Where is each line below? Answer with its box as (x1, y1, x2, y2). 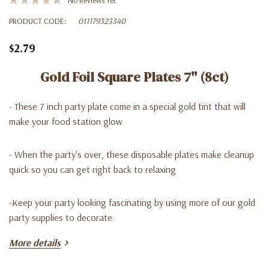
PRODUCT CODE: (9, 15, 66, 26)
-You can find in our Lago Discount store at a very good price (9, 244, 252, 256)
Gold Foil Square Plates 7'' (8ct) (40, 67, 229, 86)
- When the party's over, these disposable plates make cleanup (9, 148, 254, 160)
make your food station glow (9, 115, 122, 127)
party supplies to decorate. (9, 211, 115, 223)
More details (9, 236, 61, 249)
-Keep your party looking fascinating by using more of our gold (9, 196, 255, 208)
